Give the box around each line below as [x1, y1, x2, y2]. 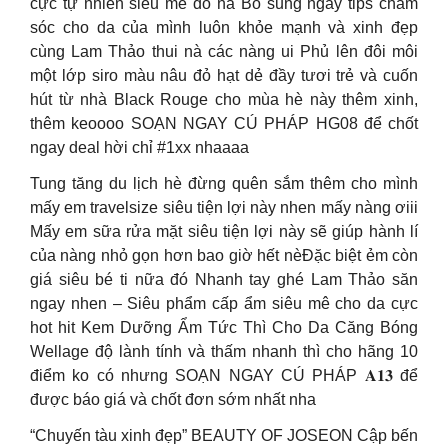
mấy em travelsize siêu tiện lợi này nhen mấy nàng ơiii [30, 199, 418, 216]
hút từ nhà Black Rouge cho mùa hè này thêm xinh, [30, 91, 418, 108]
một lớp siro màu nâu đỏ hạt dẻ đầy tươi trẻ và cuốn [30, 67, 418, 84]
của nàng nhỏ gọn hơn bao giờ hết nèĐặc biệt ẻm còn [30, 247, 418, 264]
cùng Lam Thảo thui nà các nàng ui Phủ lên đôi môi [30, 43, 418, 60]
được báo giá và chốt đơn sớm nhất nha [30, 391, 316, 408]
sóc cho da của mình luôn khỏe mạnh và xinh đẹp [30, 19, 418, 36]
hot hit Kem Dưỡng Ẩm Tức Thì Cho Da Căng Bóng [30, 319, 418, 336]
